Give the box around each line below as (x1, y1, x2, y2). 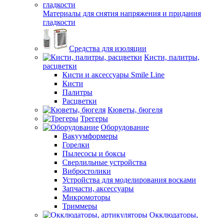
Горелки (62, 141, 90, 149)
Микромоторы (62, 193, 110, 201)
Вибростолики (62, 167, 111, 175)
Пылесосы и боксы (62, 149, 126, 158)
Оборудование (101, 123, 149, 131)
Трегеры (80, 114, 108, 123)
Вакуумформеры (62, 132, 118, 140)
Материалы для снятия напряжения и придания (43, 9, 201, 18)
